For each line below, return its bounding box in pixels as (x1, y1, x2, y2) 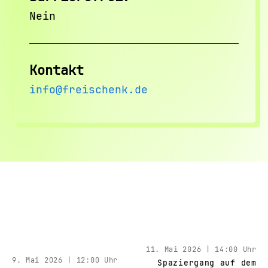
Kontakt (29, 62, 84, 79)
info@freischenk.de (29, 83, 148, 96)
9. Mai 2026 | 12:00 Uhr (11, 255, 118, 265)
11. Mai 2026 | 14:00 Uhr (145, 245, 257, 254)
